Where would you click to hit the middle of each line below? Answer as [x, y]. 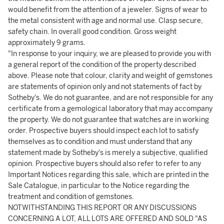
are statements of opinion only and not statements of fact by [105, 87]
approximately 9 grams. [47, 43]
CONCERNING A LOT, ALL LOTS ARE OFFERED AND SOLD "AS [107, 219]
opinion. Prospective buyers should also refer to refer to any [104, 164]
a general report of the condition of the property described [102, 65]
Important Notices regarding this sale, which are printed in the [108, 175]
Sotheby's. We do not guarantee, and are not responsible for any [110, 98]
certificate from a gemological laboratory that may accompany [110, 109]
